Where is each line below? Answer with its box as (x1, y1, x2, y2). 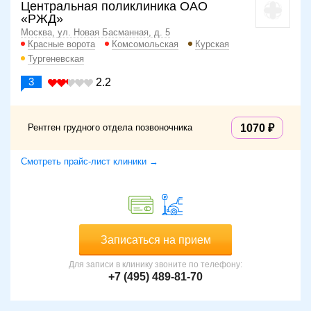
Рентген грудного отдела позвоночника (28, 122, 192, 133)
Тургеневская (28, 53, 84, 65)
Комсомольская (112, 39, 178, 50)
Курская (195, 39, 229, 50)
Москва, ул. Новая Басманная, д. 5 (21, 27, 170, 38)
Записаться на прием (100, 234, 211, 246)
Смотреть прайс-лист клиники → (21, 156, 158, 167)
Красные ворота (28, 39, 95, 50)
